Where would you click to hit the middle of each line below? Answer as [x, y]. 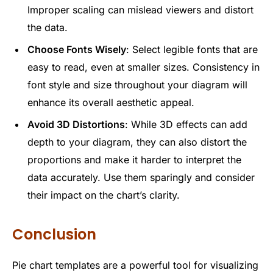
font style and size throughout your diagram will [137, 84]
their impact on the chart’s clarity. [104, 195]
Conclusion [54, 235]
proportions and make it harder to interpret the [134, 159]
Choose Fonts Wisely [77, 49]
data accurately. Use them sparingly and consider [141, 177]
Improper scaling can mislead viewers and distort [140, 9]
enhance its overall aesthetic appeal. [111, 102]
